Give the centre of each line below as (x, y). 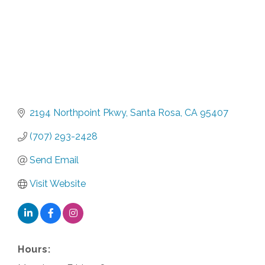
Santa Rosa (155, 112)
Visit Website (58, 183)
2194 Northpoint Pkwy (78, 112)
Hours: (34, 249)
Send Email (54, 160)
